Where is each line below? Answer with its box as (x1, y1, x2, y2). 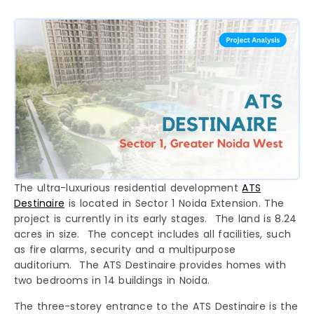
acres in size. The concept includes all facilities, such (14, 227, 292, 242)
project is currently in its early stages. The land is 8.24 (14, 212, 297, 226)
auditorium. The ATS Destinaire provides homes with (14, 258, 287, 273)
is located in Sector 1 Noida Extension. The (64, 196, 285, 211)
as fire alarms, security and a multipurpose (14, 243, 236, 257)
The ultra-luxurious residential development (14, 181, 243, 196)
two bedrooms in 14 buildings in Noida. (14, 273, 210, 288)
